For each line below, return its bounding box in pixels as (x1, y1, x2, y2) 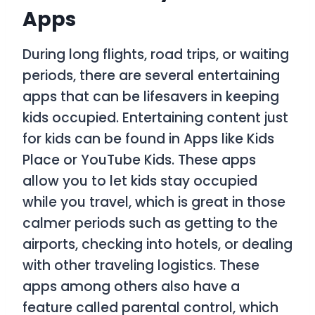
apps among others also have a (22, 277, 240, 297)
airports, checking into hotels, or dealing (22, 235, 292, 255)
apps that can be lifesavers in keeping (22, 87, 279, 107)
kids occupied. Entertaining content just (22, 108, 288, 128)
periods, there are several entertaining (22, 66, 280, 86)
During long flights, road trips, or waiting (22, 45, 289, 65)
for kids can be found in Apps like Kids (22, 129, 274, 149)
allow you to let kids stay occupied (22, 172, 257, 191)
